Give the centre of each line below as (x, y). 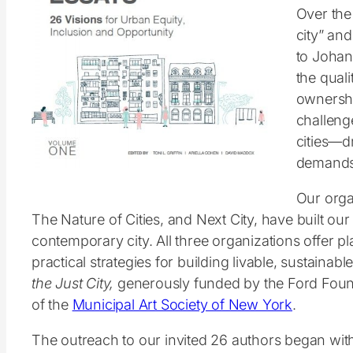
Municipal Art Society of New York (182, 305)
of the (52, 305)
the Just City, (75, 283)
